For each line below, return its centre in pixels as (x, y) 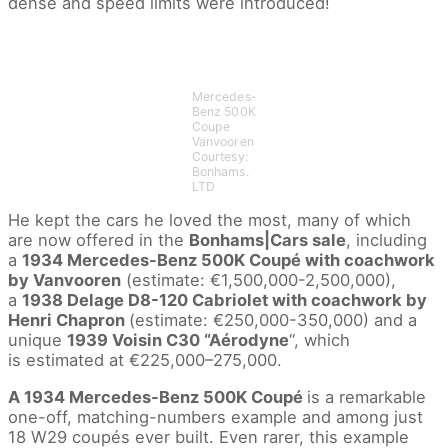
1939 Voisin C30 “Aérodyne (178, 340)
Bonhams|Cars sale (267, 240)
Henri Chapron (68, 320)
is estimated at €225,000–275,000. (145, 360)
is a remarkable (366, 396)
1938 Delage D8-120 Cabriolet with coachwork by (224, 300)
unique (37, 340)
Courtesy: (219, 156)
